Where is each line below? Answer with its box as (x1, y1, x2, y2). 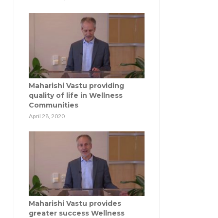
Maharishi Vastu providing (29, 81, 124, 90)
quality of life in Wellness (29, 91, 123, 100)
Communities (29, 100, 78, 109)
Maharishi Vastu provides (29, 199, 121, 208)
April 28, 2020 (29, 112, 65, 120)
